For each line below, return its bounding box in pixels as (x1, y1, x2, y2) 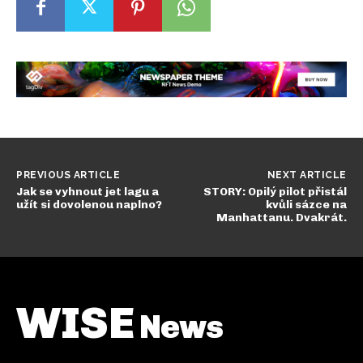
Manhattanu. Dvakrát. (216, 210, 347, 224)
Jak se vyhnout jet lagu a (16, 184, 159, 199)
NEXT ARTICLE (267, 169, 347, 181)
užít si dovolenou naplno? (16, 197, 162, 211)
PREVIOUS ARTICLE (16, 169, 120, 181)
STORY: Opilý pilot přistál (203, 184, 347, 199)
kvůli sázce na (265, 197, 347, 211)
